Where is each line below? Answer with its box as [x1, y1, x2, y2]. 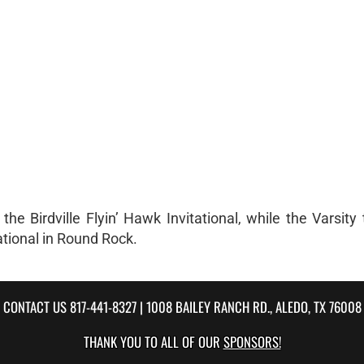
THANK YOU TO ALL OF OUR [83, 331, 223, 352]
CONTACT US [2, 297, 70, 317]
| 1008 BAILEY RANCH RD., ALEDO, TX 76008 [136, 297, 362, 317]
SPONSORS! [223, 331, 281, 352]
